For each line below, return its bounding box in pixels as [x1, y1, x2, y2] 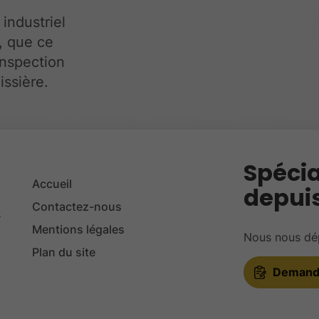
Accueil [32, 176, 73, 191]
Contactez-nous [32, 199, 122, 214]
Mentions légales [32, 221, 125, 236]
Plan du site [32, 244, 96, 259]
